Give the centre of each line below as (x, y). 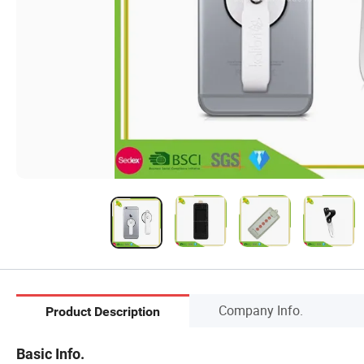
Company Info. (261, 310)
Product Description (103, 312)
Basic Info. (50, 353)
